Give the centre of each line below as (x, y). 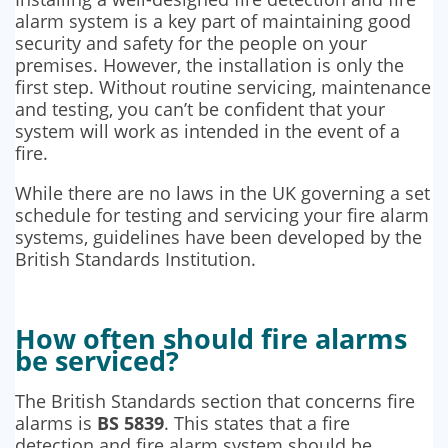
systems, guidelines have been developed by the (218, 237)
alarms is (56, 423)
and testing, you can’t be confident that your (200, 109)
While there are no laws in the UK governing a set (222, 193)
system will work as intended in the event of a (207, 131)
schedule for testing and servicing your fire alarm (222, 215)
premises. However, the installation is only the (209, 65)
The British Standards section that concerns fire (215, 401)
